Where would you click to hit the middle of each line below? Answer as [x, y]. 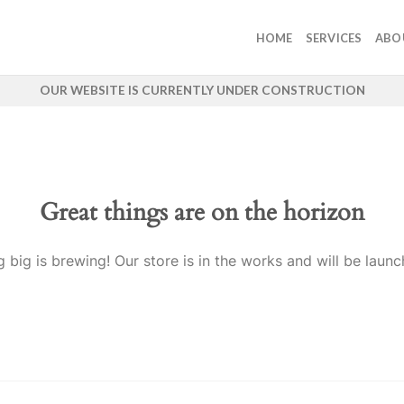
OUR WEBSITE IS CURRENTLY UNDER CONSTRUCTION [202, 90]
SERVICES [334, 37]
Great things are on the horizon [202, 212]
